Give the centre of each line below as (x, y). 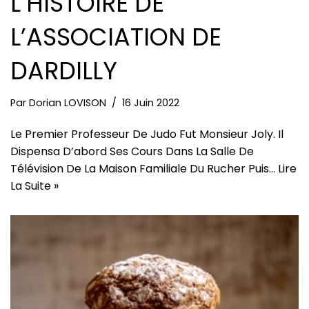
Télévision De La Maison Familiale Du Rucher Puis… (144, 168)
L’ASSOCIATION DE (116, 37)
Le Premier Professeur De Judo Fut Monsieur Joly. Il (147, 134)
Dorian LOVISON (68, 102)
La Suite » (34, 186)
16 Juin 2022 (151, 102)
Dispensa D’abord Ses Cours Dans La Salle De (132, 151)
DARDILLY (64, 70)
